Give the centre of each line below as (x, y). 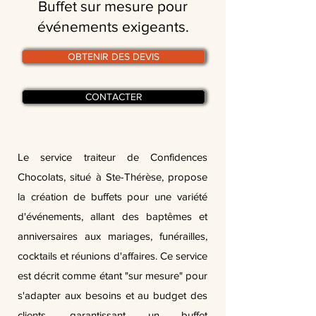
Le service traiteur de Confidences (113, 157)
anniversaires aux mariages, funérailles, (113, 236)
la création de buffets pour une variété (113, 196)
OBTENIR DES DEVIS (114, 56)
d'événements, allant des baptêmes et (113, 216)
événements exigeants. (113, 26)
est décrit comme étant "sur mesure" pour (113, 275)
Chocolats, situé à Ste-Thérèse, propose (113, 177)
